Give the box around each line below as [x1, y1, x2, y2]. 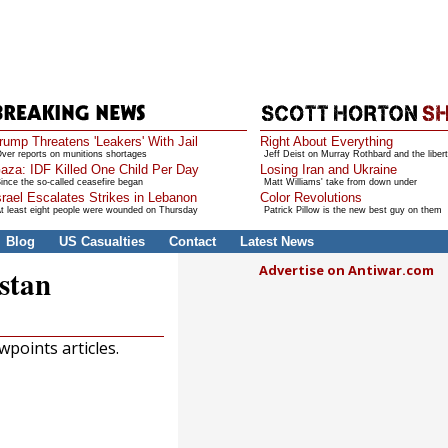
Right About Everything [259, 134, 393, 149]
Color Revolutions [259, 190, 362, 205]
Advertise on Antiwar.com [259, 261, 435, 279]
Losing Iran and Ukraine [259, 162, 397, 177]
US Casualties [58, 234, 145, 249]
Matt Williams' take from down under [263, 177, 417, 187]
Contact [168, 234, 216, 249]
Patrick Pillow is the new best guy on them [263, 205, 442, 215]
